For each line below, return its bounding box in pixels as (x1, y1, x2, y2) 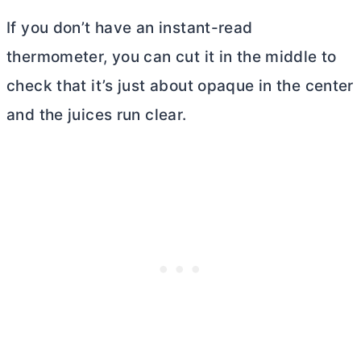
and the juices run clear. (6, 106, 187, 125)
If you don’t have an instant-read (6, 19, 253, 38)
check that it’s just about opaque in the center (6, 77, 354, 96)
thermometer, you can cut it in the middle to (6, 48, 337, 67)
